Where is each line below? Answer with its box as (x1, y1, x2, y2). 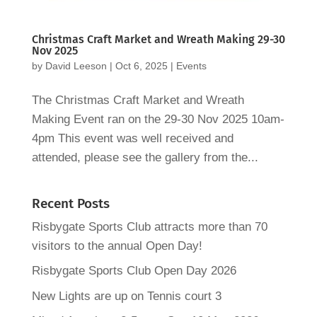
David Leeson (45, 59, 107, 71)
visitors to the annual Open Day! (31, 238, 202, 253)
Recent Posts (31, 195, 110, 212)
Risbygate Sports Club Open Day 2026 (31, 264, 236, 278)
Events (175, 59, 207, 71)
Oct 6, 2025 (115, 59, 168, 71)
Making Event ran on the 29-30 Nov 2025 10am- (31, 112, 284, 126)
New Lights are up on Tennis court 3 (31, 289, 221, 303)
